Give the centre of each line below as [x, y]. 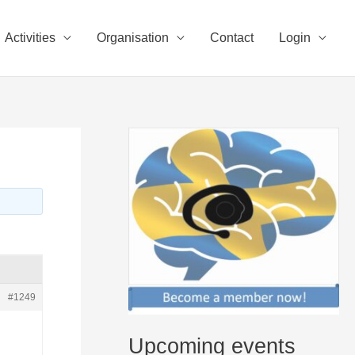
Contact [232, 38]
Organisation [133, 38]
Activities [30, 38]
